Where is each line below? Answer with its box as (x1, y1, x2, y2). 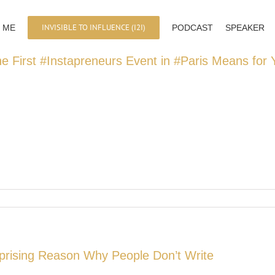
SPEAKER (225, 22, 265, 33)
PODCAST (172, 22, 213, 33)
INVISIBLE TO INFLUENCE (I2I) (42, 21, 145, 33)
